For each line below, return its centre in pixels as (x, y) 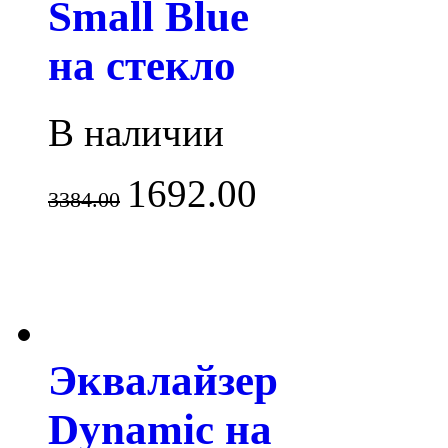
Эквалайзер (163, 381)
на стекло (142, 66)
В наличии (136, 133)
